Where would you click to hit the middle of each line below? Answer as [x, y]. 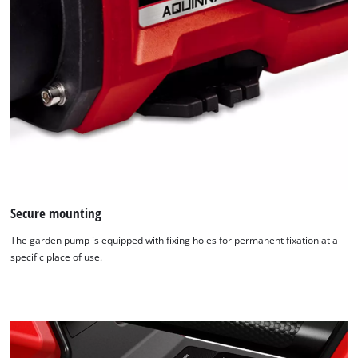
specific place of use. [57, 257]
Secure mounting [56, 213]
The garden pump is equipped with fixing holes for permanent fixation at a [175, 240]
